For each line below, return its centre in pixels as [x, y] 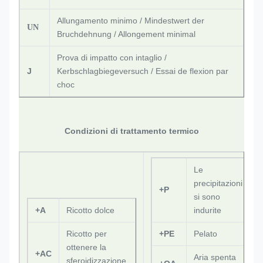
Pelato [205, 234]
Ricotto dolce [90, 210]
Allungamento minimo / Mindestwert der [131, 21]
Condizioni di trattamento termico [131, 131]
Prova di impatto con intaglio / [112, 58]
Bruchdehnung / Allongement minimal [126, 34]
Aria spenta [215, 257]
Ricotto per [87, 234]
